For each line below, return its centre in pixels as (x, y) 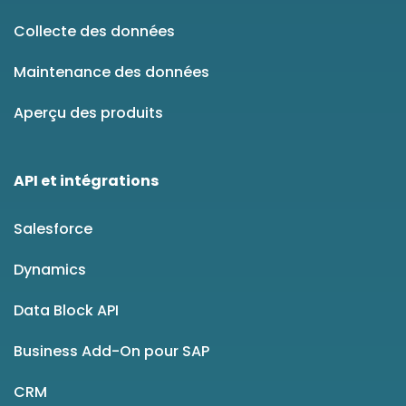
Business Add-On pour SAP (111, 352)
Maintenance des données (111, 72)
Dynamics (50, 270)
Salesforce (53, 229)
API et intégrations (86, 181)
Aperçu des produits (88, 113)
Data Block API (66, 311)
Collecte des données (94, 32)
